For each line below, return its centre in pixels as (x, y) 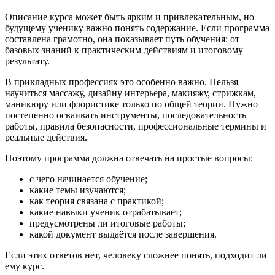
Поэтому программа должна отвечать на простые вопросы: (129, 158)
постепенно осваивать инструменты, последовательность (126, 115)
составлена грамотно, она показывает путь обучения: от (122, 39)
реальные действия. (46, 137)
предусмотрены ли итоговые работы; (107, 223)
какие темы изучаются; (78, 190)
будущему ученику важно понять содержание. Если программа (137, 28)
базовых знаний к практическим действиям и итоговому (124, 50)
